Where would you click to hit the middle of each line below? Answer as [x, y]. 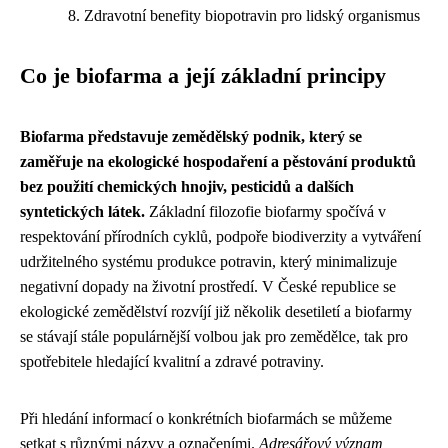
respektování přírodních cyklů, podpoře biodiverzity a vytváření [220, 236]
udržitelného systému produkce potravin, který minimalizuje [208, 261]
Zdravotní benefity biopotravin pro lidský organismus [252, 15]
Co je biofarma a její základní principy [203, 75]
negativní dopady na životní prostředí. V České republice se [208, 286]
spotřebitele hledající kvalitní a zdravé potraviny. [172, 361]
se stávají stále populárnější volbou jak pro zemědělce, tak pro [214, 336]
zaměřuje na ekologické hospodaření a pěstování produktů [218, 161]
